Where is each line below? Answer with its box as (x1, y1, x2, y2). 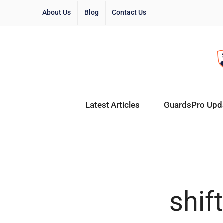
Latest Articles (85, 99, 140, 110)
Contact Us (112, 8, 146, 16)
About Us (42, 8, 71, 16)
